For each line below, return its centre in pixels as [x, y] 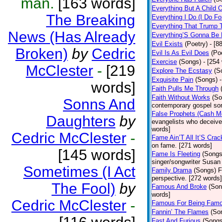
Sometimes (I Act [79, 172]
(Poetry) [196, 44]
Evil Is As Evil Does [180, 53]
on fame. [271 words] [182, 145]
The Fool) [83, 189]
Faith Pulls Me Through [185, 88]
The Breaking [91, 20]
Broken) [42, 54]
